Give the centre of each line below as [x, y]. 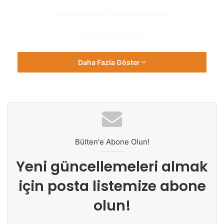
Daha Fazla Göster [110, 62]
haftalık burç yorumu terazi [113, 14]
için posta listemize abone [112, 186]
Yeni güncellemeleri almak [112, 167]
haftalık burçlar [113, 35]
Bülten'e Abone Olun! [112, 142]
